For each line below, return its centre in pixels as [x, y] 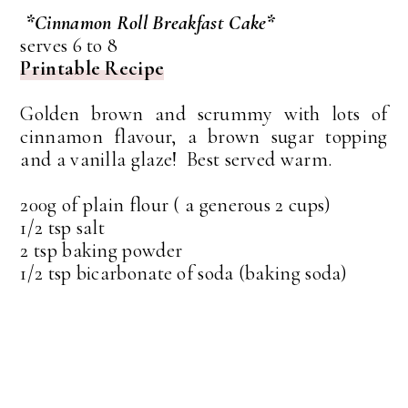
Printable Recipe [92, 69]
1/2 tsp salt [63, 228]
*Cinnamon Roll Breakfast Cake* [150, 23]
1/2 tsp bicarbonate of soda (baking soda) [184, 274]
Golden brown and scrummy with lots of [204, 114]
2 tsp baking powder [102, 251]
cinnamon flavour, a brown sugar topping [204, 137]
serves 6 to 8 [69, 46]
